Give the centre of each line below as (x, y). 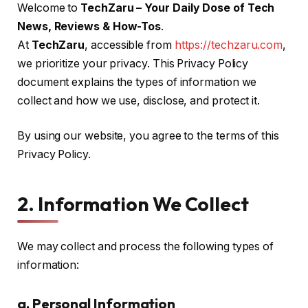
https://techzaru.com (229, 45)
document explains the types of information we (137, 82)
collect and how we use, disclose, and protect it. (139, 100)
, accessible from (130, 45)
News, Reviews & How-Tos (89, 26)
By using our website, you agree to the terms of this (148, 136)
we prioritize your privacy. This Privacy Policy (133, 63)
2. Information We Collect (133, 204)
